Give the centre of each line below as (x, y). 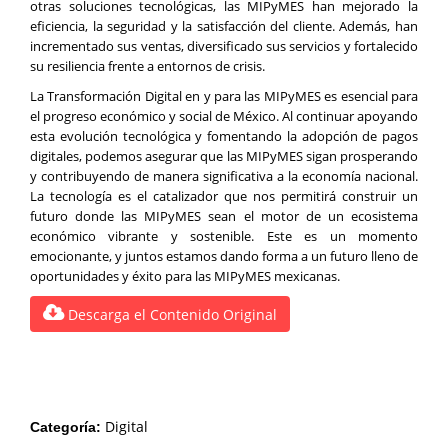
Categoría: (65, 426)
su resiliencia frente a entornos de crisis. (147, 65)
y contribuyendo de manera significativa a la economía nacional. (224, 175)
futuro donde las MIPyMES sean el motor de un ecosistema (224, 215)
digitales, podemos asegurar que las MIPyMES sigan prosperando (224, 155)
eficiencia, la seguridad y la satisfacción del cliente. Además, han (224, 25)
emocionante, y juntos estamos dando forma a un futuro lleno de (224, 255)
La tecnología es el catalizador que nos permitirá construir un (224, 195)
